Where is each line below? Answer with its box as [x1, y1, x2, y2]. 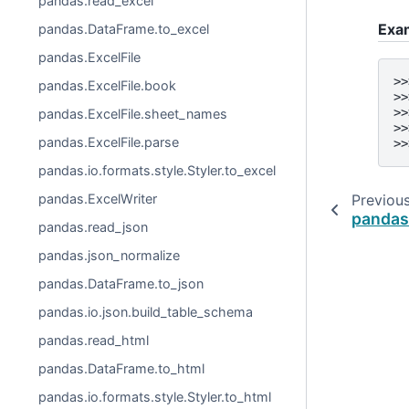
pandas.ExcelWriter [38, 191, 158, 206]
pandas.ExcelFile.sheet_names [38, 106, 228, 121]
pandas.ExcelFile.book [38, 78, 177, 93]
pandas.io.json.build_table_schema [38, 304, 254, 320]
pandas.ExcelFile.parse [38, 134, 180, 150]
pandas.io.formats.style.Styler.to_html [38, 389, 272, 404]
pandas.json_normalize [38, 247, 181, 263]
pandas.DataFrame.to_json [38, 276, 204, 291]
